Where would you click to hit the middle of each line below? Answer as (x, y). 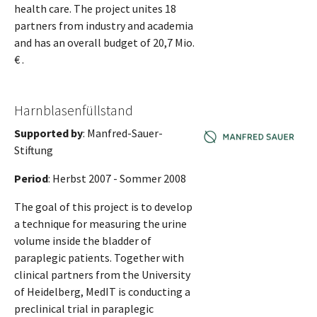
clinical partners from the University (102, 274)
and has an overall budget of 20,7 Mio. (104, 42)
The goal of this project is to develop (103, 206)
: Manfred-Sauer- (123, 133)
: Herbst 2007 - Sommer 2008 (117, 178)
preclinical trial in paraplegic (84, 308)
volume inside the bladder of (83, 240)
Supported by (48, 133)
